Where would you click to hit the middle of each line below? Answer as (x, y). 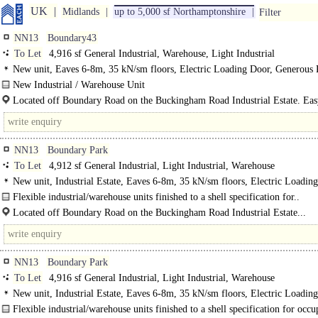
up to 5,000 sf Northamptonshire (180, 12)
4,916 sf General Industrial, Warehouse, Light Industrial (160, 54)
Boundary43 (72, 38)
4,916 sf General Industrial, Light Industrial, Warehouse (160, 278)
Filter (270, 12)
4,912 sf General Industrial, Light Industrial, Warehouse (160, 166)
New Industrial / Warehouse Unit (79, 85)
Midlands (81, 12)
